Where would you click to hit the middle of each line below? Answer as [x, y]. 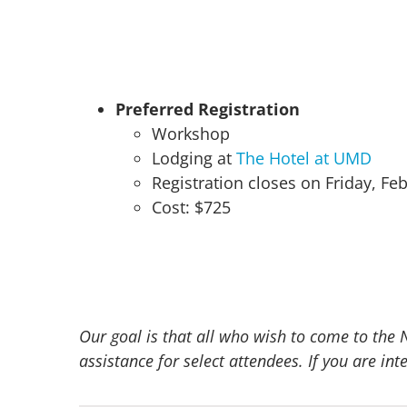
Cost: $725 [191, 207]
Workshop [190, 134]
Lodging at [194, 158]
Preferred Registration [207, 109]
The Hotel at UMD [303, 158]
